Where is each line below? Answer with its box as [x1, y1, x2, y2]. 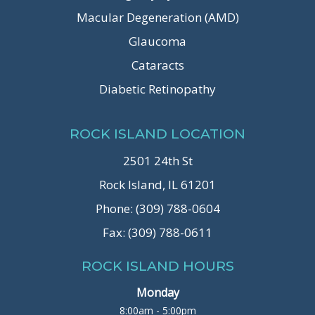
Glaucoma [129, 33, 186, 50]
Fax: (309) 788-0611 [103, 224, 212, 241]
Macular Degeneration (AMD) [76, 9, 239, 26]
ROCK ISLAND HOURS [81, 257, 234, 275]
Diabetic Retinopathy [99, 81, 216, 98]
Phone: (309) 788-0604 [95, 200, 220, 217]
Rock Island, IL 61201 [99, 176, 216, 193]
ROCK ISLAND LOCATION [70, 125, 245, 143]
